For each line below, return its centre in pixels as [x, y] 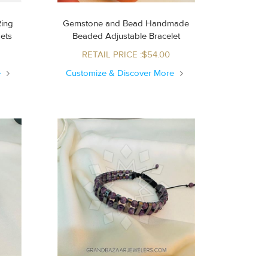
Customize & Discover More [121, 73]
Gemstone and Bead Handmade [126, 23]
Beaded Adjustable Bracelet [142, 36]
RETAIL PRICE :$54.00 [126, 54]
